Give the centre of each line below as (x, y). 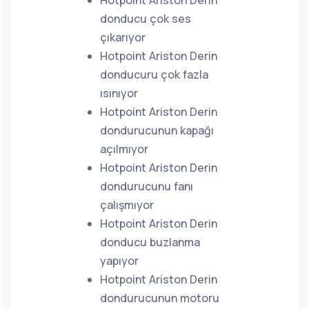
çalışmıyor (127, 205)
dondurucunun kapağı (157, 130)
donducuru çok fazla (154, 74)
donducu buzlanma (150, 242)
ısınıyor (119, 93)
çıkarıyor (123, 37)
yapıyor (119, 261)
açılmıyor (124, 149)
